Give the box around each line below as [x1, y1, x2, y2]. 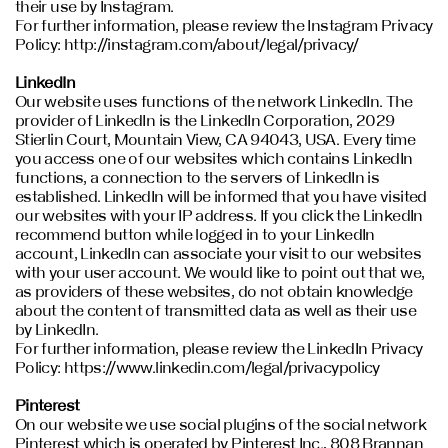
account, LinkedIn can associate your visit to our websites [15, 244, 421, 263]
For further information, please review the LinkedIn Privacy [15, 339, 423, 358]
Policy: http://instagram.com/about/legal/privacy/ [15, 34, 359, 53]
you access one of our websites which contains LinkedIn [15, 149, 413, 168]
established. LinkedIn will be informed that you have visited [15, 187, 427, 206]
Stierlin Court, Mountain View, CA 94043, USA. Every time [15, 130, 416, 149]
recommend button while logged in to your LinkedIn [15, 225, 375, 244]
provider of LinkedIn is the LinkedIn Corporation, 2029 [15, 111, 395, 130]
